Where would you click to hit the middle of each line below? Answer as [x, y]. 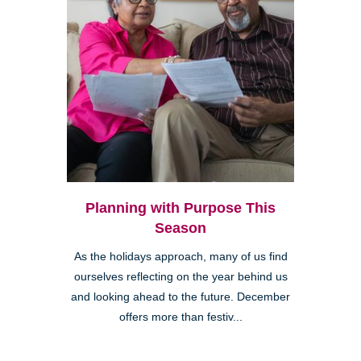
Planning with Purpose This [180, 207]
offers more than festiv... [180, 317]
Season [180, 228]
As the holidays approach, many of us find [180, 256]
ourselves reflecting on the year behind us [180, 276]
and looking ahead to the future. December [180, 297]
